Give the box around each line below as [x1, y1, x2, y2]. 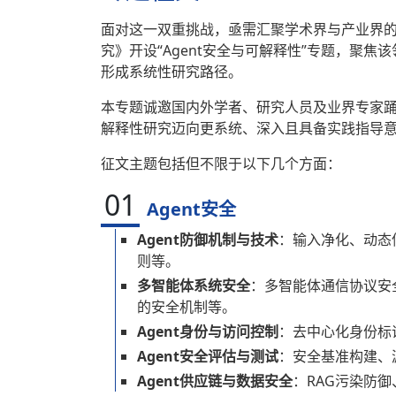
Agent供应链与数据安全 [137, 371, 293, 392]
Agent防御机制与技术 [137, 230, 278, 250]
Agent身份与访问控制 [137, 322, 278, 342]
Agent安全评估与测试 [137, 346, 278, 367]
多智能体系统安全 [137, 276, 250, 296]
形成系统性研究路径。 [101, 62, 242, 82]
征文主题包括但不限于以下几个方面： [101, 154, 341, 174]
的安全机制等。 [137, 297, 236, 317]
